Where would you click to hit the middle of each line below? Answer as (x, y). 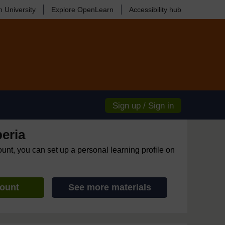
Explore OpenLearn (82, 10)
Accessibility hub (155, 10)
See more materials (109, 187)
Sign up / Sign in (143, 106)
